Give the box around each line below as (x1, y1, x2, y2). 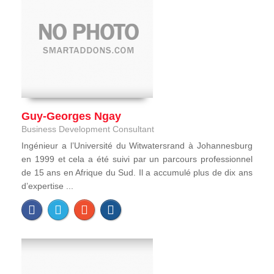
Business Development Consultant (21, 124, 154, 134)
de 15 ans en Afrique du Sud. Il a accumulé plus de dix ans (21, 167, 253, 177)
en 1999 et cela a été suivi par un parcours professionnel (21, 154, 253, 164)
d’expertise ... (21, 180, 73, 191)
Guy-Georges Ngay (21, 109, 121, 122)
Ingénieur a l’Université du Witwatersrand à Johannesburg (21, 140, 253, 150)
